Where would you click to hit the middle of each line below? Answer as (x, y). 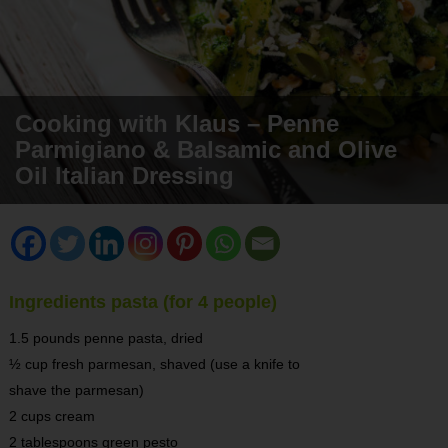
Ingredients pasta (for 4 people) (142, 301)
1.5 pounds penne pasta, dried (105, 337)
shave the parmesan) (76, 389)
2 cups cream (51, 415)
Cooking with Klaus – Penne (177, 123)
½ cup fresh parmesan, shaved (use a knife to (154, 363)
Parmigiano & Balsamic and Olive (206, 149)
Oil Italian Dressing (124, 175)
